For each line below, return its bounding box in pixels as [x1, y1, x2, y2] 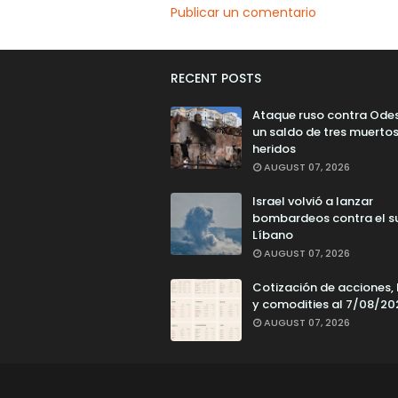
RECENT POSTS [171, 69, 261, 87]
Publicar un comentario [171, 4, 316, 21]
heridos [252, 140, 296, 157]
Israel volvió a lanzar [252, 193, 373, 210]
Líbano [252, 227, 293, 243]
